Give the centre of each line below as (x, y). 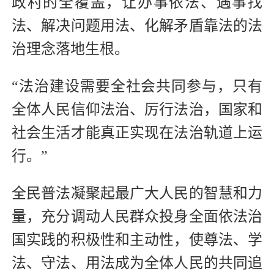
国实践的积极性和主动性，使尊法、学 (137, 240)
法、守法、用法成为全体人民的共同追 (137, 263)
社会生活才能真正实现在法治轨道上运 (137, 133)
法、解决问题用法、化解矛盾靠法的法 (137, 26)
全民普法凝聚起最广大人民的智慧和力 (137, 194)
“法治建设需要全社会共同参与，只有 (137, 87)
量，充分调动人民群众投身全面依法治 (137, 217)
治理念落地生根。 (70, 49)
